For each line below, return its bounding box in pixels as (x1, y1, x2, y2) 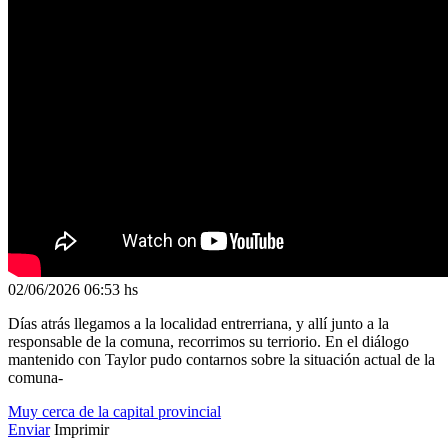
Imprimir (54, 421, 109, 439)
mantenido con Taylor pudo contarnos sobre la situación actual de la (8, 351, 435, 369)
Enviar (8, 421, 50, 439)
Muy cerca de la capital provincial (8, 403, 221, 421)
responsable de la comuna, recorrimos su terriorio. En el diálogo (8, 333, 409, 351)
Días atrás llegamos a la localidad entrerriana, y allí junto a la (8, 315, 389, 333)
